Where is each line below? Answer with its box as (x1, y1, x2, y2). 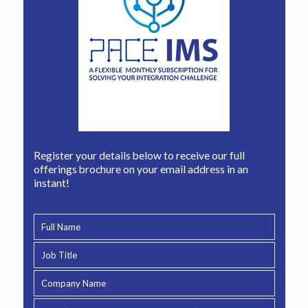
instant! (33, 177, 69, 189)
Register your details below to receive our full (33, 149, 245, 162)
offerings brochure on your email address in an (33, 163, 248, 175)
